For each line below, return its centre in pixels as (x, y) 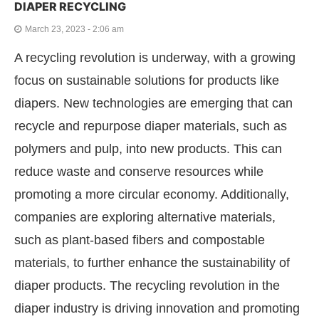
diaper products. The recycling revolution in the (147, 286)
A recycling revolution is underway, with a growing (155, 58)
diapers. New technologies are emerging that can (153, 104)
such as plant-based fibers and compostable (140, 240)
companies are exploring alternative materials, (145, 218)
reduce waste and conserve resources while (139, 172)
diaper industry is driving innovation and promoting (157, 309)
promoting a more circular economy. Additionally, (152, 195)
